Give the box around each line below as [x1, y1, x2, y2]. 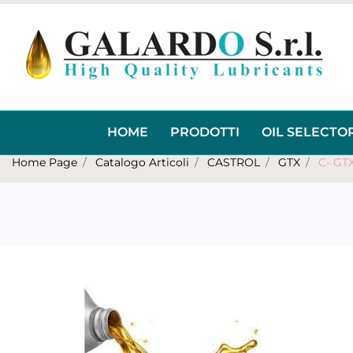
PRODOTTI [170, 124, 240, 139]
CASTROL [207, 154, 260, 169]
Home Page [12, 154, 77, 169]
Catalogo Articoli [95, 154, 189, 169]
